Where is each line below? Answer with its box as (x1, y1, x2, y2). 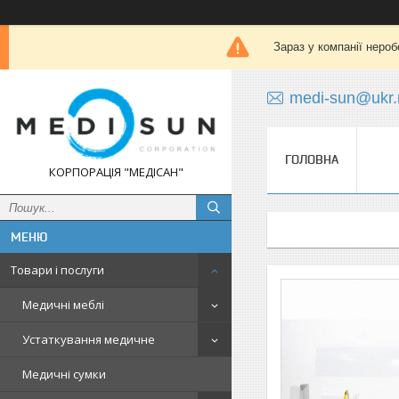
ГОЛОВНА (285, 152, 338, 167)
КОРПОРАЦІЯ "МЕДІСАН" (48, 164, 183, 180)
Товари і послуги (11, 262, 104, 278)
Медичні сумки (22, 366, 106, 382)
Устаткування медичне (22, 331, 155, 347)
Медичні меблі (22, 297, 104, 313)
